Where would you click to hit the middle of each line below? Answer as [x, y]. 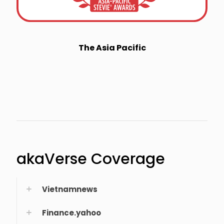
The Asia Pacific [112, 47]
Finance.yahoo [71, 212]
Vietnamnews [70, 189]
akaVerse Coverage [91, 159]
